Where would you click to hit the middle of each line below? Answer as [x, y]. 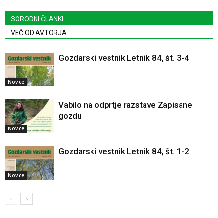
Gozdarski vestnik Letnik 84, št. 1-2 [124, 151]
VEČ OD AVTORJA [39, 32]
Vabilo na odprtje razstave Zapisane [125, 104]
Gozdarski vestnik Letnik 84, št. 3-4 [124, 58]
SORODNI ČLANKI [37, 19]
